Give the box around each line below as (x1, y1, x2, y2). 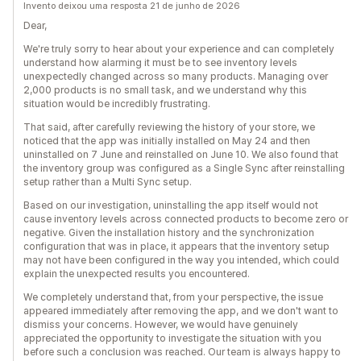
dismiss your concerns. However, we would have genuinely (23, 318, 298, 331)
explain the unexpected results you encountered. (23, 268, 250, 280)
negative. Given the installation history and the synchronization (23, 226, 314, 239)
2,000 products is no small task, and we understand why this (23, 84, 307, 97)
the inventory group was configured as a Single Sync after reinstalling (23, 162, 345, 175)
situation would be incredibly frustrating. (23, 98, 210, 110)
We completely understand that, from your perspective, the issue (23, 291, 323, 304)
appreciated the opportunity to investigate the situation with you (23, 332, 322, 345)
